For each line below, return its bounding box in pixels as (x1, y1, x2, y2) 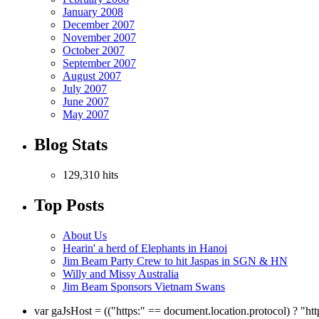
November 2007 (63, 31, 136, 44)
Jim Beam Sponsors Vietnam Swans (63, 281, 225, 293)
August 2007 (63, 70, 121, 83)
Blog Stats (34, 135, 108, 155)
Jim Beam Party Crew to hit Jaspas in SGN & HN (63, 255, 288, 268)
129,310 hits (63, 169, 118, 182)
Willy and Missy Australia (63, 268, 179, 281)
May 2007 (63, 108, 109, 121)
